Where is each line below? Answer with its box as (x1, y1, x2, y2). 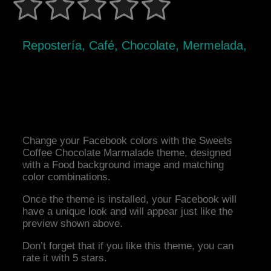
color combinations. (22, 171, 111, 183)
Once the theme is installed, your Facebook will (22, 194, 237, 206)
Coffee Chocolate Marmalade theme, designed (22, 147, 232, 159)
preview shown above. (22, 218, 123, 230)
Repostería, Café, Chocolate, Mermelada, (22, 39, 247, 53)
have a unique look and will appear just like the (22, 206, 233, 218)
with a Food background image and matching (22, 159, 224, 171)
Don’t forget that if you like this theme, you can (22, 240, 234, 252)
